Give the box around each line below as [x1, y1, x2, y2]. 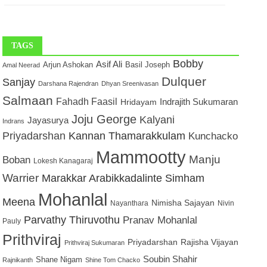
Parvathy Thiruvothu [21, 214, 123, 226]
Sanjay [2, 76, 39, 88]
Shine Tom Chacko [85, 256, 141, 263]
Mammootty [96, 147, 187, 167]
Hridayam [120, 97, 157, 107]
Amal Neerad [2, 61, 41, 69]
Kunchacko [188, 130, 238, 142]
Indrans [2, 117, 25, 125]
